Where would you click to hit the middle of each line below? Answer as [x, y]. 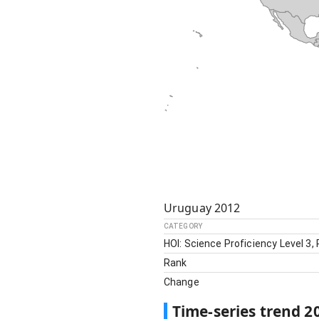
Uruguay [187, 208]
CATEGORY [183, 226]
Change [181, 282]
